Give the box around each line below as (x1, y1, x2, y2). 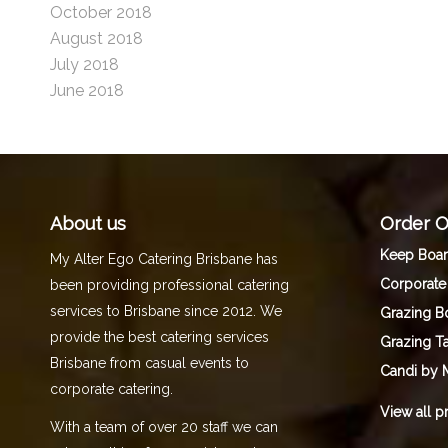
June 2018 (50, 81, 124, 100)
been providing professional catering (50, 277, 289, 294)
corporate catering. (50, 381, 173, 398)
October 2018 (50, 3, 152, 22)
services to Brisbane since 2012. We (50, 303, 282, 320)
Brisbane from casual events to (50, 355, 249, 372)
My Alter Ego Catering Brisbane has (50, 251, 278, 268)
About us (50, 213, 126, 235)
